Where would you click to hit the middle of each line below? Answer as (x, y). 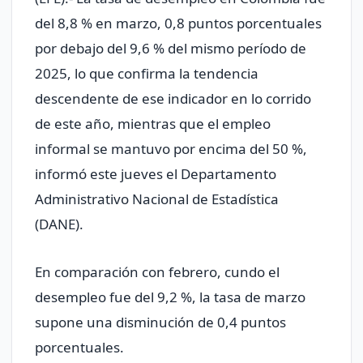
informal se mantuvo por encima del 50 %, (171, 149)
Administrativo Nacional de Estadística (157, 199)
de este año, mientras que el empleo (153, 124)
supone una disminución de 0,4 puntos (160, 322)
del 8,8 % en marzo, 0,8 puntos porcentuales (178, 23)
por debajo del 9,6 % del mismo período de (171, 49)
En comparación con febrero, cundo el (157, 272)
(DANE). (59, 224)
